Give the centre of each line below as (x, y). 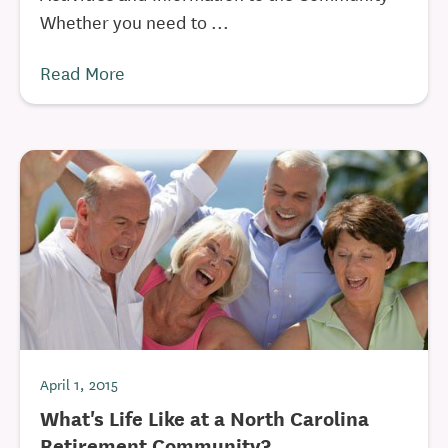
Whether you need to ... (134, 21)
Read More (82, 72)
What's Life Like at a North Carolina (204, 417)
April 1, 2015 (79, 384)
